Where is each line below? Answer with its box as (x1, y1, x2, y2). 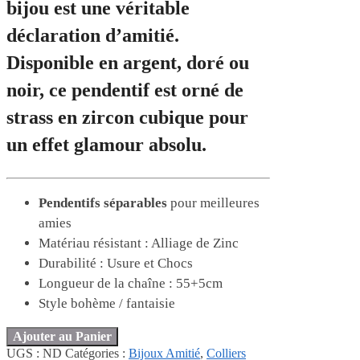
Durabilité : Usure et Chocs (39, 256, 193, 272)
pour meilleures (167, 195, 260, 211)
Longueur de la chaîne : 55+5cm (39, 276, 223, 292)
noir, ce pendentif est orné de (6, 80, 243, 101)
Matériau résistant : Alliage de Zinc (39, 235, 239, 252)
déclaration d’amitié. (6, 25, 179, 47)
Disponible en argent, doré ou (6, 52, 249, 74)
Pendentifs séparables (39, 195, 167, 211)
